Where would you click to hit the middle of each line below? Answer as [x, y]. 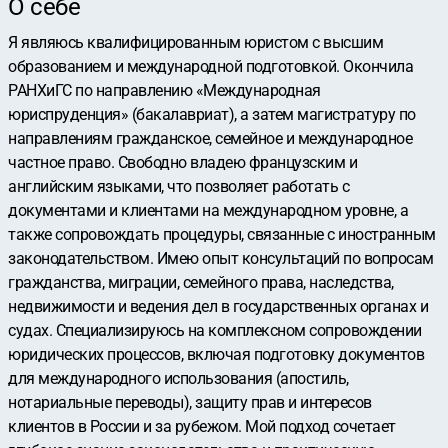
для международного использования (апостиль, [178, 378]
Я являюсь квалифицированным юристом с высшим [195, 42]
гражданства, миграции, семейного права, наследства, [201, 282]
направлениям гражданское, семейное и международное [210, 138]
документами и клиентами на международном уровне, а [208, 210]
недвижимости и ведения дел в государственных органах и [218, 306]
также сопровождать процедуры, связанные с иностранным [222, 234]
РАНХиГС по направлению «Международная [164, 90]
